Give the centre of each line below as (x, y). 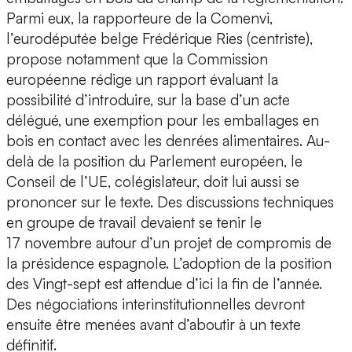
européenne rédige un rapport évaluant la (142, 80)
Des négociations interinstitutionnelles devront (156, 304)
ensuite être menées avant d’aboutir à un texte (154, 325)
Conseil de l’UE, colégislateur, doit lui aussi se (153, 182)
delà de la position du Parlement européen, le (154, 161)
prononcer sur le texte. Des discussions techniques (170, 202)
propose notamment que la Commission (137, 59)
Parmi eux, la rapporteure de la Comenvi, (139, 18)
